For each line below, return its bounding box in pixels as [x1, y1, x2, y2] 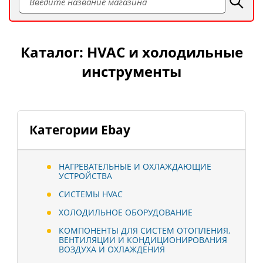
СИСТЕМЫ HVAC [59, 188, 123, 200]
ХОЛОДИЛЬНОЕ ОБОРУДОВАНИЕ [59, 207, 193, 218]
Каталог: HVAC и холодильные [20, 42, 243, 62]
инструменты [82, 62, 181, 82]
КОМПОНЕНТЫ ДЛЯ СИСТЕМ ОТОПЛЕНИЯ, [59, 225, 230, 237]
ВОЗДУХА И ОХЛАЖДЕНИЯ [59, 244, 165, 255]
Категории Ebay [29, 122, 130, 139]
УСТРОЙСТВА [59, 170, 112, 182]
